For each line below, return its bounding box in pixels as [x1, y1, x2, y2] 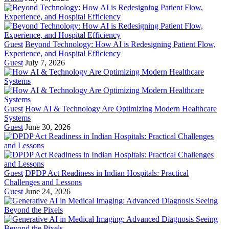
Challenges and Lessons [4, 178, 82, 187]
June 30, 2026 [25, 123, 71, 132]
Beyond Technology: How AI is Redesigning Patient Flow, [25, 40, 216, 49]
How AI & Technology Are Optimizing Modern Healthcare [25, 104, 217, 113]
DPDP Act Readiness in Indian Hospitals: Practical [25, 169, 189, 178]
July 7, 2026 [25, 58, 65, 67]
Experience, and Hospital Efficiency [4, 49, 121, 58]
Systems [4, 113, 31, 123]
